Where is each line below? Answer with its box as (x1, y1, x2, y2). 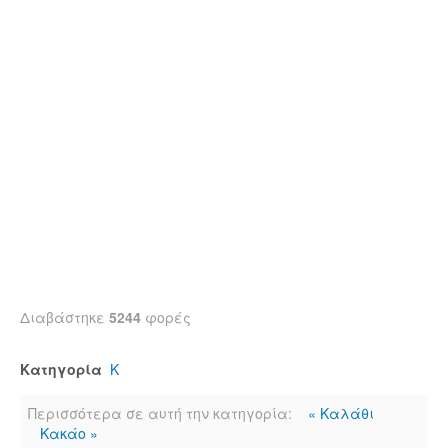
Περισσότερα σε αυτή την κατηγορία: (28, 403, 292, 423)
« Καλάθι (308, 403, 374, 423)
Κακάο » (40, 423, 98, 443)
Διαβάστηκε (20, 307, 109, 327)
